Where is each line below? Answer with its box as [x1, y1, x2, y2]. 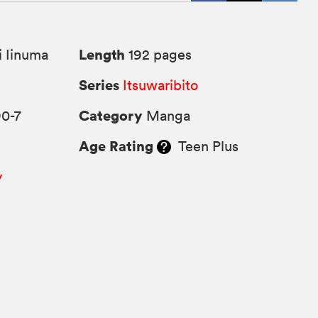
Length [79, 45, 126, 65]
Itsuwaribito [123, 77, 199, 94]
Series [79, 75, 120, 95]
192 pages [125, 46, 192, 64]
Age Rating [79, 136, 154, 156]
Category [79, 106, 143, 126]
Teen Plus [171, 138, 239, 155]
